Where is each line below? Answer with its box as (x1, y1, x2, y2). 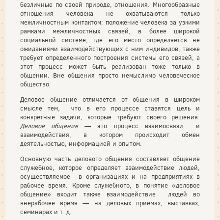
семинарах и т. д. (20, 208, 74, 216)
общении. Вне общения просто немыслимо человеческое (20, 71, 200, 80)
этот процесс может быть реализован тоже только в (20, 62, 200, 71)
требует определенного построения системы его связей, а (20, 54, 200, 62)
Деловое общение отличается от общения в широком (20, 95, 200, 104)
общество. (20, 80, 51, 88)
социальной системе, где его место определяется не (20, 36, 200, 44)
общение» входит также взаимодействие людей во (20, 190, 200, 198)
